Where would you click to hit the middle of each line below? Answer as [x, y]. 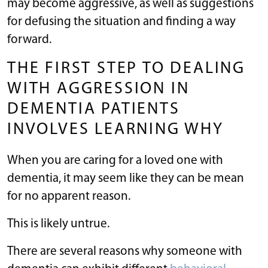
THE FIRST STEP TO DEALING [126, 68]
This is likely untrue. [58, 224]
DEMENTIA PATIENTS [94, 109]
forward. [29, 39]
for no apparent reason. [70, 196]
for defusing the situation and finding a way [121, 22]
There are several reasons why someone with [125, 251]
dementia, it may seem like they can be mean [126, 178]
